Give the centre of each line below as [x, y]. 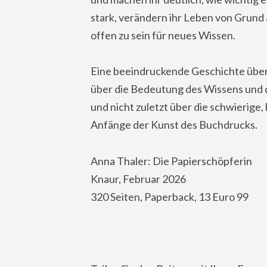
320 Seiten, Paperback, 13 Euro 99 [170, 196]
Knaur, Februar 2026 [138, 178]
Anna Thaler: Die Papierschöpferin [171, 161]
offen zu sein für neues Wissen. [163, 35]
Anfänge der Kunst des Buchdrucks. [174, 125]
